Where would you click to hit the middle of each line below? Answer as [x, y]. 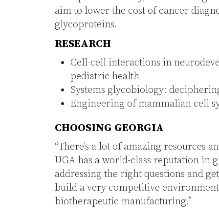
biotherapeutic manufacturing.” [123, 202]
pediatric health [105, 77]
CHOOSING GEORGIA [109, 128]
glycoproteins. [86, 25]
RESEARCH [83, 44]
